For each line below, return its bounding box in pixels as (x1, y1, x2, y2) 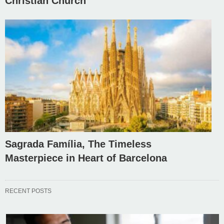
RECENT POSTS (5, 187, 51, 194)
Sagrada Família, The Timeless (5, 138, 151, 149)
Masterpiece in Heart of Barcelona (5, 152, 167, 163)
